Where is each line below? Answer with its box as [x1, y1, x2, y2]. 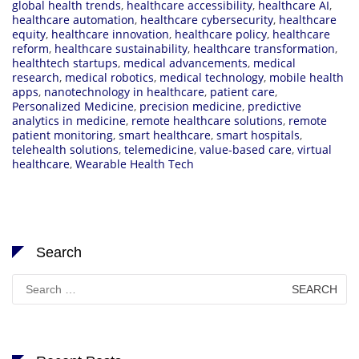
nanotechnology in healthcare [44, 83, 204, 99]
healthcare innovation [51, 26, 169, 42]
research [12, 69, 59, 85]
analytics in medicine [12, 112, 126, 128]
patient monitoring [12, 127, 113, 143]
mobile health [269, 69, 344, 85]
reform [12, 40, 49, 56]
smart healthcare [119, 127, 211, 143]
